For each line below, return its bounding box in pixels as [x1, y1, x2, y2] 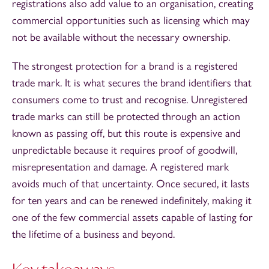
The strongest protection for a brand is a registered [12, 59, 238, 73]
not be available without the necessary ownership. [12, 30, 230, 44]
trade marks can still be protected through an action [12, 109, 240, 123]
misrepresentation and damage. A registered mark [12, 160, 229, 174]
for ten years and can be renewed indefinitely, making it [12, 193, 252, 207]
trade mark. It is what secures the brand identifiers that [12, 76, 252, 89]
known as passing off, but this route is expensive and [12, 126, 241, 140]
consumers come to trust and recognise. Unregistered [12, 92, 247, 106]
